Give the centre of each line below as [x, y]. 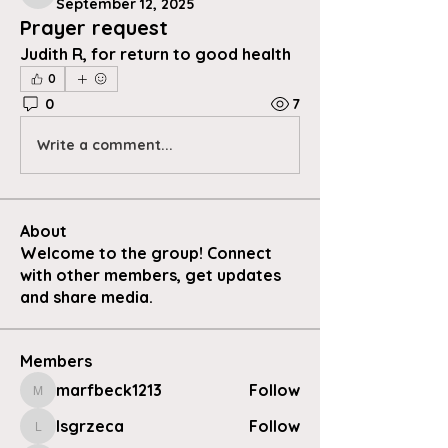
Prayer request [94, 27]
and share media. [86, 297]
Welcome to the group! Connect [146, 253]
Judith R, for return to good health [157, 54]
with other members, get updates [150, 275]
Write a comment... [105, 144]
